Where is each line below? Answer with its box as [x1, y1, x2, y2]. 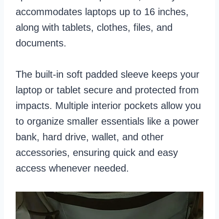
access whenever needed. [16, 162, 132, 174]
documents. [16, 37, 69, 48]
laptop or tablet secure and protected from [16, 84, 199, 95]
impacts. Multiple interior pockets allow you [16, 100, 201, 111]
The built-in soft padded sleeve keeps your [16, 68, 199, 80]
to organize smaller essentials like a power [16, 115, 199, 127]
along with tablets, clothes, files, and [16, 22, 173, 33]
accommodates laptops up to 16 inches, [16, 6, 189, 17]
